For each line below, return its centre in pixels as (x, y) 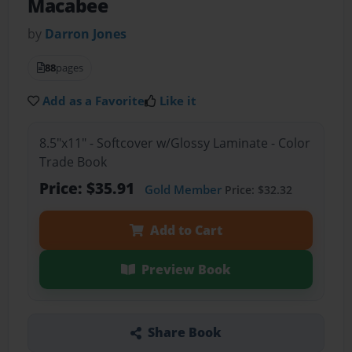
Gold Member (183, 189)
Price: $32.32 (257, 189)
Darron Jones (86, 34)
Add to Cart (186, 230)
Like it (178, 101)
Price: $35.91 (88, 188)
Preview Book (186, 269)
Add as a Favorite (94, 101)
